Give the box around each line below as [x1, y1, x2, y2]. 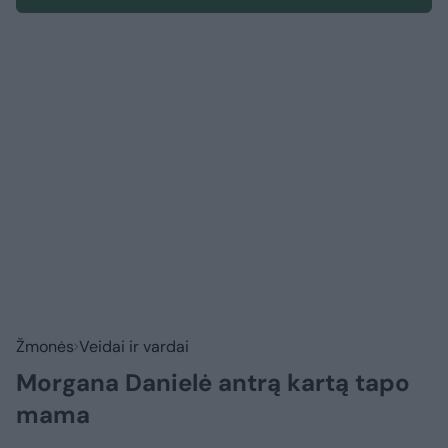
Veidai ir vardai [79, 336, 189, 358]
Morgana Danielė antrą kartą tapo [16, 367, 410, 399]
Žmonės [16, 336, 74, 358]
